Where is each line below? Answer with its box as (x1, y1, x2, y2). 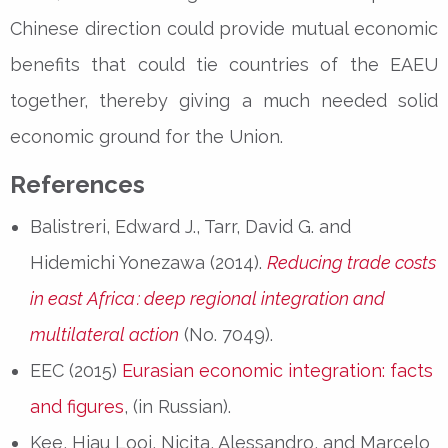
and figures (30, 395, 124, 417)
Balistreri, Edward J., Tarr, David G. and (30, 215, 351, 237)
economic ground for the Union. (10, 125, 283, 147)
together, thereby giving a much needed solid (10, 89, 438, 111)
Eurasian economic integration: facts (122, 359, 433, 381)
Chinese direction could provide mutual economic (10, 17, 438, 39)
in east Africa (30, 287, 135, 309)
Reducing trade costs (267, 251, 436, 273)
